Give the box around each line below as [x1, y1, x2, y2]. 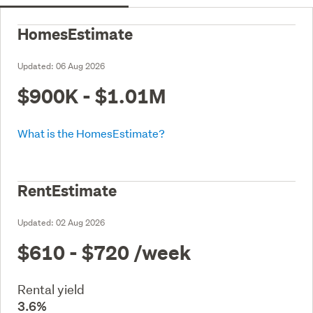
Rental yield [17, 281, 85, 298]
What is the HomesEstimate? [17, 125, 165, 140]
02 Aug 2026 [56, 216, 105, 228]
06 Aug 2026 [56, 59, 105, 72]
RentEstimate [17, 180, 117, 201]
